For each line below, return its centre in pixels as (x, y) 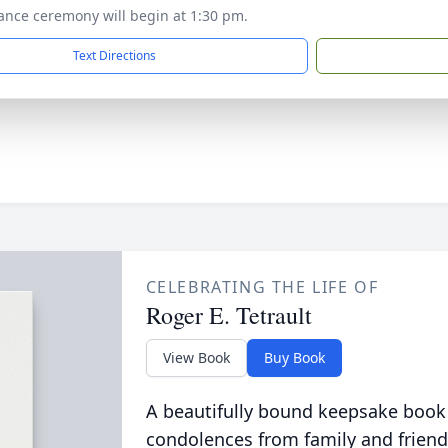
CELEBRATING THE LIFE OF (262, 287)
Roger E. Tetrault (228, 315)
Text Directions (114, 55)
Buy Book (294, 357)
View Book (196, 357)
